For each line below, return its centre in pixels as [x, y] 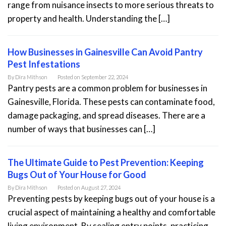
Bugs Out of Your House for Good [77, 175]
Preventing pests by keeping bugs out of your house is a [111, 199]
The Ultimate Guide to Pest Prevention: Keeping [106, 162]
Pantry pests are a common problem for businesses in [107, 88]
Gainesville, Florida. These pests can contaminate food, [111, 102]
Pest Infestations [44, 64]
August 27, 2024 [101, 187]
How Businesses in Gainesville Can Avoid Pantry [105, 52]
